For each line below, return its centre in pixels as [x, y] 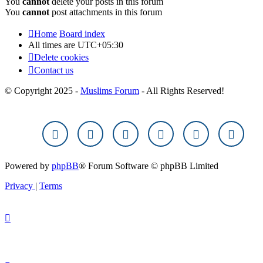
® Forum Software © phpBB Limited [149, 166]
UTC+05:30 [100, 45]
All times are [53, 45]
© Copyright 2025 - [43, 91]
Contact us [54, 70]
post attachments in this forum [106, 12]
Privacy [19, 186]
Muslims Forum [110, 91]
